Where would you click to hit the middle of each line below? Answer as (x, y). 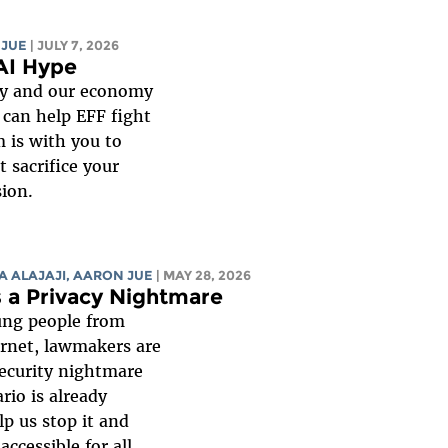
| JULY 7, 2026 (75, 46)
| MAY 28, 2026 (204, 276)
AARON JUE (113, 276)
